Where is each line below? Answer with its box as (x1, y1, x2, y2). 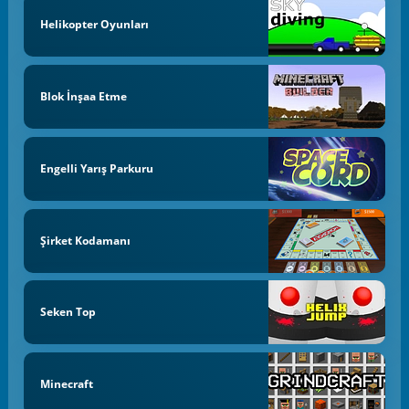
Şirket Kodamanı (39, 232, 131, 248)
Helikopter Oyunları (39, 16, 149, 33)
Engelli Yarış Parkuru (39, 160, 153, 176)
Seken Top (39, 304, 96, 320)
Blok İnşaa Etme (39, 89, 127, 105)
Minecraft (39, 376, 93, 393)
